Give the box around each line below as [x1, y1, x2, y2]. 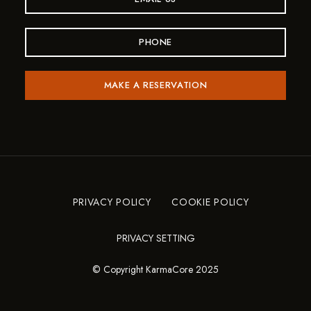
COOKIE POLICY [171, 194, 249, 209]
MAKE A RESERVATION [103, 78, 208, 92]
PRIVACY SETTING [116, 230, 195, 245]
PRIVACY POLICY [72, 194, 151, 209]
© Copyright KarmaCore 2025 [92, 262, 219, 276]
